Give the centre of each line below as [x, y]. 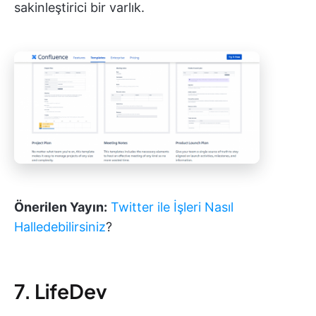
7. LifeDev [61, 291]
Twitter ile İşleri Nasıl [172, 207]
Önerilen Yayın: [61, 207]
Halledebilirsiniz [60, 227]
